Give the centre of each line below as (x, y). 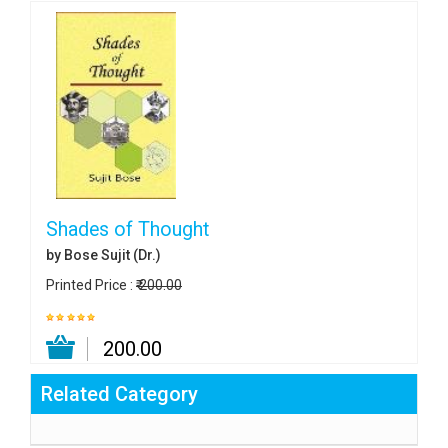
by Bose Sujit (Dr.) (103, 255)
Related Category (119, 394)
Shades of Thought (127, 230)
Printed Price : (91, 285)
